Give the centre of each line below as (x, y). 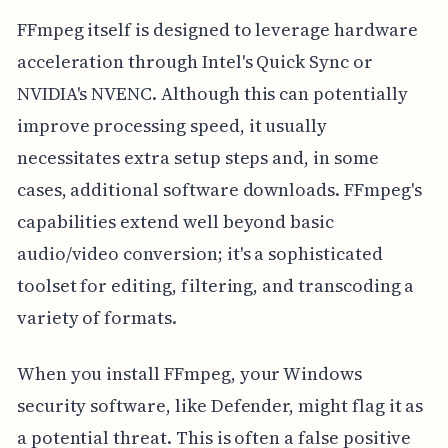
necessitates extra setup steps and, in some (197, 157)
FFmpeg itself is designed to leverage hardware (217, 29)
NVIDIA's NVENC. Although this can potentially (212, 93)
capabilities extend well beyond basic (175, 221)
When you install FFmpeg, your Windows (189, 373)
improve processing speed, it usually (172, 125)
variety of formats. (96, 317)
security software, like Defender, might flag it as (220, 405)
